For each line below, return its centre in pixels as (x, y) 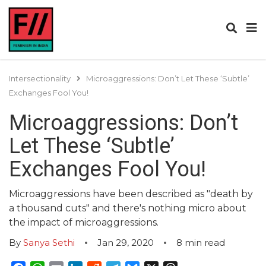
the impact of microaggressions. (84, 222)
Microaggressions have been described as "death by (131, 194)
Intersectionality (40, 78)
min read (205, 243)
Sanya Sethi (49, 243)
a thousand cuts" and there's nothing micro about (128, 208)
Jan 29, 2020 (126, 243)
